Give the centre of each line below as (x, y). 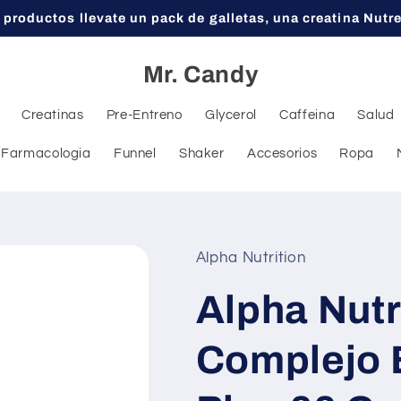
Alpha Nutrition (251, 257)
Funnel (135, 153)
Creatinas (52, 115)
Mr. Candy (200, 75)
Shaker (201, 153)
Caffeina (307, 115)
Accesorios (282, 153)
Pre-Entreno (144, 115)
